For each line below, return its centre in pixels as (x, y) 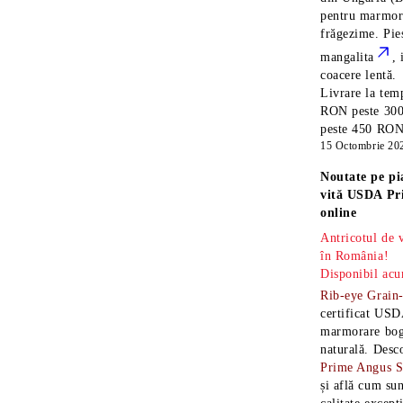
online (339, 213)
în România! (355, 256)
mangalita (348, 57)
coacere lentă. (358, 75)
